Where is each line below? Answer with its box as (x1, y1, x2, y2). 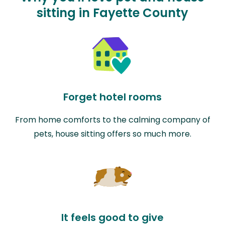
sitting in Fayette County (37, 4, 188, 21)
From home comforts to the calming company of (15, 114, 210, 126)
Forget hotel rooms (63, 89, 162, 104)
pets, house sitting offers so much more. (34, 128, 191, 140)
